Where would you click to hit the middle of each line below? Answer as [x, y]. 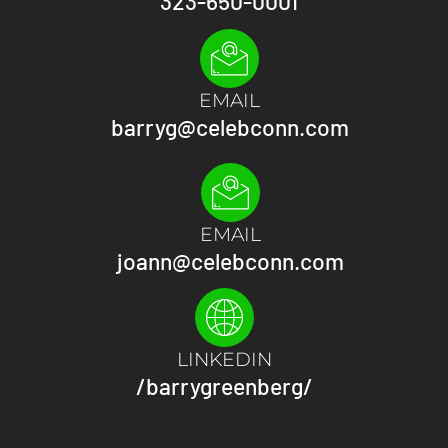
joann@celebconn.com [230, 260]
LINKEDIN [224, 359]
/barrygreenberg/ [224, 385]
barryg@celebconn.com [229, 126]
